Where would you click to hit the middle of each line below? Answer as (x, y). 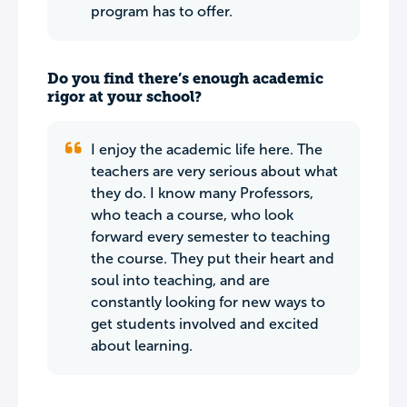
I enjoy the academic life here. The (207, 149)
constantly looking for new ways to (208, 302)
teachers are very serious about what (214, 171)
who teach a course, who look (192, 215)
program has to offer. (162, 11)
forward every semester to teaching (210, 237)
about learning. (142, 346)
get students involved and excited (205, 324)
